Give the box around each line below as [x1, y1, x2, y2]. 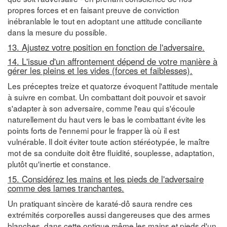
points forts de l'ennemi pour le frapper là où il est [8, 124, 179, 136]
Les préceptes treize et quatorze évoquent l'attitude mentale [8, 80, 218, 91]
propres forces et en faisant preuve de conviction [8, 4, 179, 15]
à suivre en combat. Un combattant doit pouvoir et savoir [8, 91, 206, 102]
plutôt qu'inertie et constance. [8, 158, 110, 169]
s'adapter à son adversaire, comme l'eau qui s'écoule [8, 102, 195, 113]
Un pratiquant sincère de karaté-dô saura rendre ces [8, 197, 193, 209]
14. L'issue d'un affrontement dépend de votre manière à [8, 55, 217, 67]
